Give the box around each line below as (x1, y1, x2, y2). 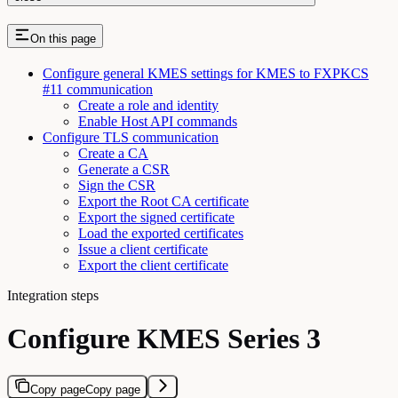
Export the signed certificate (78, 209, 235, 225)
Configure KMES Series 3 (7, 322, 321, 355)
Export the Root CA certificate (78, 193, 249, 209)
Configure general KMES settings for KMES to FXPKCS (43, 65, 369, 81)
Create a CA (78, 145, 148, 161)
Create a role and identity (78, 97, 219, 113)
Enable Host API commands (78, 113, 237, 129)
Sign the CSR (78, 177, 155, 193)
